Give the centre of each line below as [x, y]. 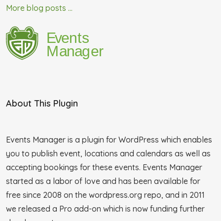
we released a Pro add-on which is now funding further [105, 208]
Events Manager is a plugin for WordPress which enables [109, 139]
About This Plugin [42, 103]
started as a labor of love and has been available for [103, 181]
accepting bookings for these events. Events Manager [104, 167]
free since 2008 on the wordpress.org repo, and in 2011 [105, 195]
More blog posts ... [39, 8]
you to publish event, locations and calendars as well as [108, 153]
